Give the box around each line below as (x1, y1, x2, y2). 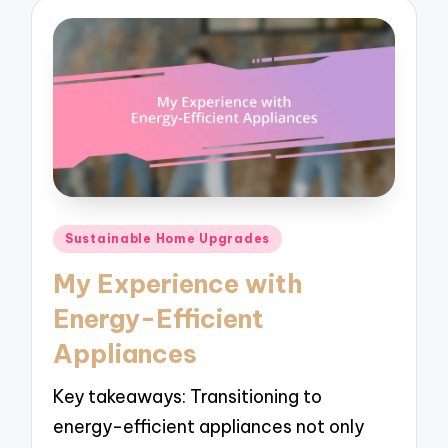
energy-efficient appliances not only (53, 414, 365, 438)
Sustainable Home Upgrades (65, 231, 271, 246)
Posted (51, 224, 112, 246)
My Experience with (53, 267, 303, 300)
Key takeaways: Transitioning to (53, 384, 323, 408)
